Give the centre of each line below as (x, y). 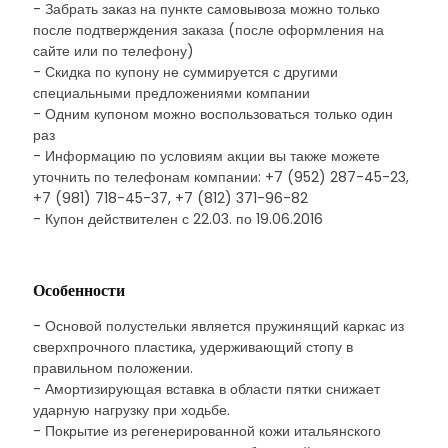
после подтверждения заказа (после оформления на (208, 30)
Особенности (79, 290)
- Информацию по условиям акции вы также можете (206, 156)
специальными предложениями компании (171, 93)
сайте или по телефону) (113, 51)
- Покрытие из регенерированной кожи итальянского (207, 431)
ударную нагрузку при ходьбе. (131, 410)
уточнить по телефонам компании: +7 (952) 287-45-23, (221, 177)
